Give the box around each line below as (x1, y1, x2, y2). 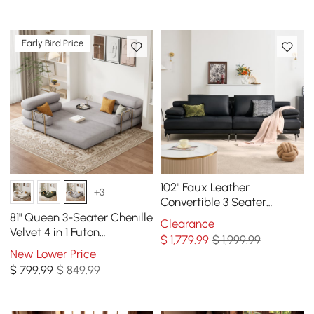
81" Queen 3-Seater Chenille (10, 210, 153, 225)
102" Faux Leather (160, 180, 250, 195)
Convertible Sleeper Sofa (10, 240, 140, 254)
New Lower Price (10, 246, 97, 261)
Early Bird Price (22, 38, 84, 49)
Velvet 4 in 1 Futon (10, 225, 100, 240)
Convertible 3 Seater (160, 195, 266, 210)
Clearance (160, 216, 214, 231)
